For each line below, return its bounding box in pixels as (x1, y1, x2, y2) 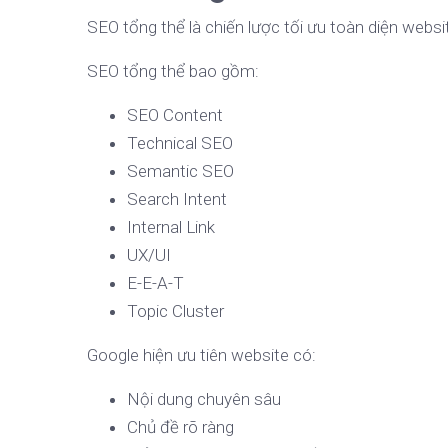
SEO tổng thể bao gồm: (87, 61, 259, 81)
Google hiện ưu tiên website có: (87, 345, 316, 365)
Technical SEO (127, 133, 233, 153)
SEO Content (127, 105, 223, 125)
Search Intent (127, 189, 227, 209)
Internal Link (127, 217, 215, 237)
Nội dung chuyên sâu (127, 389, 281, 409)
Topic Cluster (127, 301, 224, 321)
